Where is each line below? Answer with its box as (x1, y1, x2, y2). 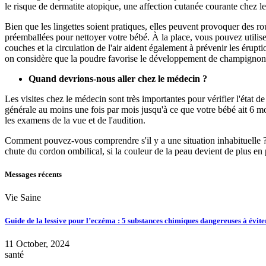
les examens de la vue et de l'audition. (5, 115, 145, 125)
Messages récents (5, 169, 62, 179)
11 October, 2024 (5, 239, 69, 249)
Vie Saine (5, 192, 41, 203)
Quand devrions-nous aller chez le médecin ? (28, 73, 207, 84)
